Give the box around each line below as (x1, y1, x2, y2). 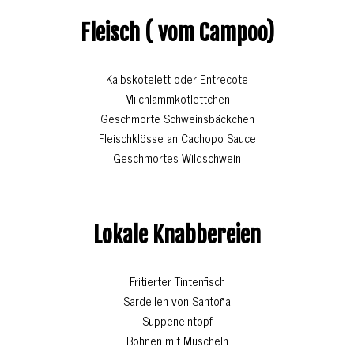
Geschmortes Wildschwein (113, 148, 241, 168)
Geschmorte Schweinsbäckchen (100, 108, 254, 129)
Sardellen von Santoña (123, 291, 231, 311)
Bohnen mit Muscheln (126, 330, 228, 351)
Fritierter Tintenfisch (129, 271, 225, 292)
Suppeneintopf (141, 311, 213, 331)
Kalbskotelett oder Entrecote (106, 69, 248, 89)
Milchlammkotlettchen (124, 88, 230, 109)
